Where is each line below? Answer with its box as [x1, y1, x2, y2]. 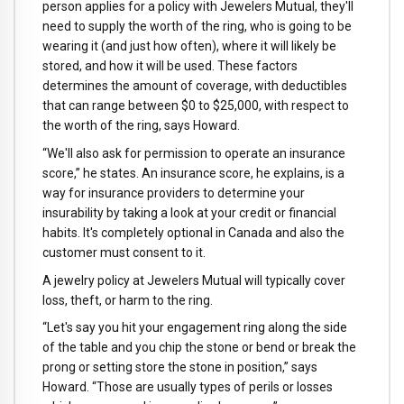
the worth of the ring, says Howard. [42, 118, 240, 133]
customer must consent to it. [42, 244, 206, 260]
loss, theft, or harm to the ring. [42, 292, 213, 308]
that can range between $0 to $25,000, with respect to [42, 98, 349, 114]
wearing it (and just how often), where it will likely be [42, 39, 336, 54]
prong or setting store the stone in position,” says [42, 360, 317, 375]
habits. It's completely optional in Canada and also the [42, 225, 344, 240]
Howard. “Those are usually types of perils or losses [42, 380, 333, 395]
